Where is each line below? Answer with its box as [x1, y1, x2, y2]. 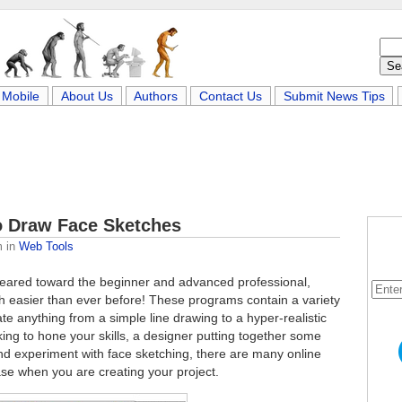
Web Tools [19, 240, 74, 253]
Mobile [2, 89, 40, 103]
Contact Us [199, 89, 262, 103]
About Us [60, 89, 113, 103]
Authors [134, 89, 179, 103]
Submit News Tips [283, 89, 385, 103]
